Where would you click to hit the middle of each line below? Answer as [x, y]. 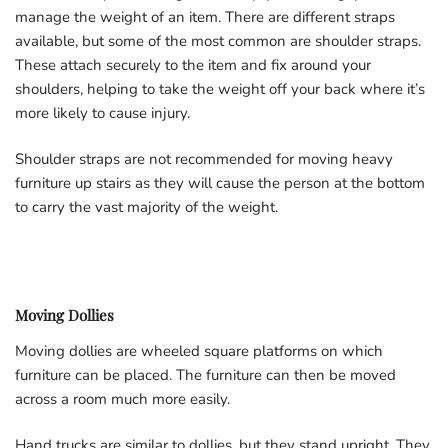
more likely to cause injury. [102, 112]
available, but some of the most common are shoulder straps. [218, 40]
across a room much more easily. [122, 398]
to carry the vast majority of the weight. [146, 206]
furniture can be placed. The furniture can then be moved [205, 374]
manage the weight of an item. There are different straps [205, 16]
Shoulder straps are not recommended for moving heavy [204, 158]
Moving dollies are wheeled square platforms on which [199, 350]
